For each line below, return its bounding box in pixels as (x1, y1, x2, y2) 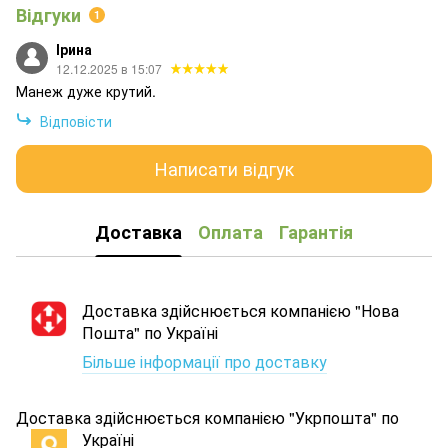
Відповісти (40, 110, 112, 131)
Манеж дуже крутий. (16, 80, 156, 101)
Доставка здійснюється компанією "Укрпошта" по (16, 405, 399, 429)
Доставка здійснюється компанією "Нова (82, 298, 399, 322)
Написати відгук (154, 155, 294, 182)
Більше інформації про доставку (82, 349, 327, 373)
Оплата (198, 219, 263, 246)
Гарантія (279, 219, 353, 246)
